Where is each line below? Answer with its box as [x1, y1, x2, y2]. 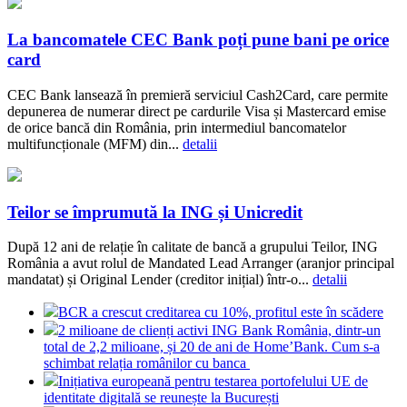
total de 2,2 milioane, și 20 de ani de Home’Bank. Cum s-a [44, 339, 380, 355]
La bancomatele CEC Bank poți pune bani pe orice [7, 30, 389, 50]
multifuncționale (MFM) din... [7, 135, 183, 152]
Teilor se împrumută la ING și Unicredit [7, 202, 303, 222]
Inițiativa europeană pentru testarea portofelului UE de [58, 373, 368, 390]
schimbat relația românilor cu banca [44, 355, 250, 372]
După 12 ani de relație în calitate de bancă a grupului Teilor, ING [7, 239, 378, 255]
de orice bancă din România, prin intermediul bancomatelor [7, 119, 346, 135]
